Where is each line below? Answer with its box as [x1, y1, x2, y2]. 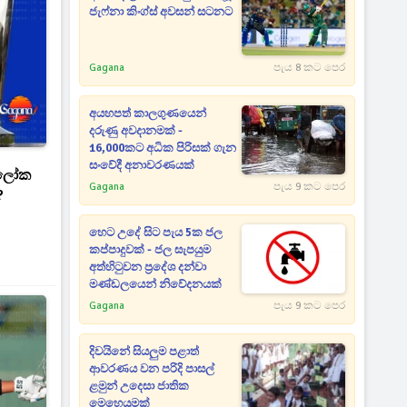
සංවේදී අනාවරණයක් [89, 158, 195, 173]
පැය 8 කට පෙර [273, 61, 345, 74]
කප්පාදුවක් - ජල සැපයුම [89, 243, 212, 257]
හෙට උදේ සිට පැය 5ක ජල [89, 225, 223, 240]
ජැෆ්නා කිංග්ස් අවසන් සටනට [89, 5, 233, 19]
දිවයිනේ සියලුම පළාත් [89, 344, 200, 359]
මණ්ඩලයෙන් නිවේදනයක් [89, 277, 223, 292]
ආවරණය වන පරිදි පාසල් [89, 362, 215, 376]
